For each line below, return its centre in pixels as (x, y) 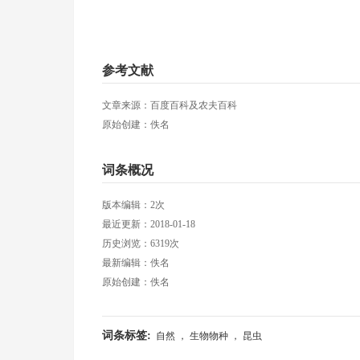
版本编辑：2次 (133, 205)
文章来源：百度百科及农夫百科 (170, 105)
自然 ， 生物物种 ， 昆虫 (209, 336)
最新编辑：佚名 (136, 263)
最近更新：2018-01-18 (149, 224)
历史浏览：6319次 (141, 243)
